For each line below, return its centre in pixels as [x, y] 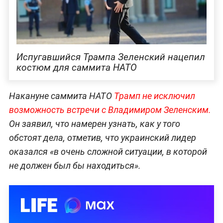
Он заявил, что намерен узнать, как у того [94, 123]
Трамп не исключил [154, 96]
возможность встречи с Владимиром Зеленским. [110, 110]
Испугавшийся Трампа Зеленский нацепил [111, 57]
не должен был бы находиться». [75, 165]
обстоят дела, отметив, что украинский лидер [102, 137]
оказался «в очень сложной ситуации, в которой [108, 151]
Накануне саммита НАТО [61, 96]
